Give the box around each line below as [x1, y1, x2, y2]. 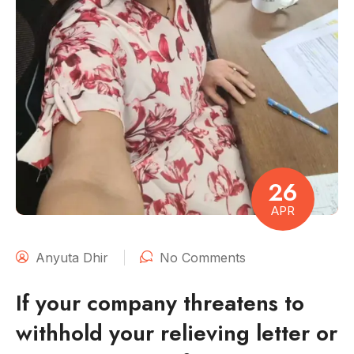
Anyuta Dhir [36, 250, 108, 266]
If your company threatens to [16, 287, 304, 320]
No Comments [160, 250, 246, 266]
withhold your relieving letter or [16, 317, 337, 350]
